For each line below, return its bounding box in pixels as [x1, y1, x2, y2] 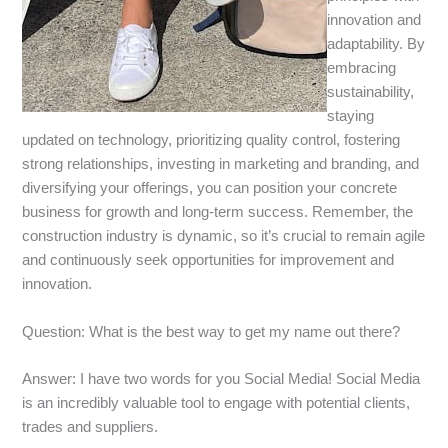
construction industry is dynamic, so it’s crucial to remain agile [22, 228, 426, 245]
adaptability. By [327, 36, 426, 53]
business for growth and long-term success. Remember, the [22, 204, 414, 221]
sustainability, [327, 84, 415, 101]
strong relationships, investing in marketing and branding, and [22, 156, 420, 173]
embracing [327, 60, 397, 77]
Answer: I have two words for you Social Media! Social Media [22, 371, 421, 387]
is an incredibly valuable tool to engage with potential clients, [22, 395, 411, 411]
